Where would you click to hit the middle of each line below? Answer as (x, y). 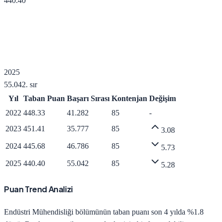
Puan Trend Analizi (38, 189)
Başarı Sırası (88, 98)
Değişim (163, 98)
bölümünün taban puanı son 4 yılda (129, 212)
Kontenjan (129, 98)
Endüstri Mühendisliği (39, 212)
